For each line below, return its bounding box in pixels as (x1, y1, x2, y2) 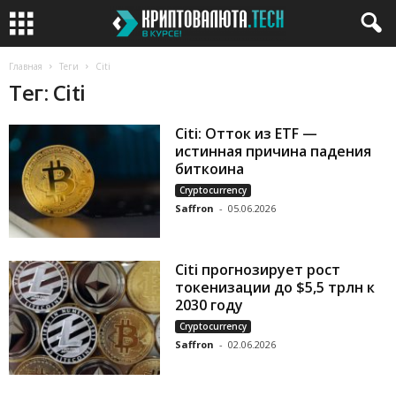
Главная (9, 60, 42, 72)
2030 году (175, 295, 244, 316)
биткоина (175, 159, 245, 179)
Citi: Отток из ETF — (175, 124, 318, 143)
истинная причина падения (175, 141, 372, 161)
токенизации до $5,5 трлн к (175, 278, 376, 298)
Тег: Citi (9, 78, 86, 107)
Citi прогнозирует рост (175, 260, 341, 280)
